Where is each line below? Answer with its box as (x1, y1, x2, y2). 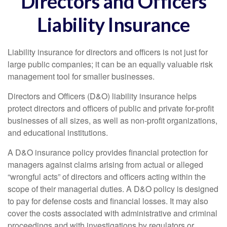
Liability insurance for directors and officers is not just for (8, 46, 208, 58)
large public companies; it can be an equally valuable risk (8, 58, 213, 70)
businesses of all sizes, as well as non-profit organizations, (8, 115, 217, 126)
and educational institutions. (8, 127, 108, 138)
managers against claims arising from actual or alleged (8, 159, 203, 170)
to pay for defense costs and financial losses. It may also (8, 195, 208, 207)
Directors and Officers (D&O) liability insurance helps (8, 90, 197, 102)
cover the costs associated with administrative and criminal (8, 207, 217, 219)
